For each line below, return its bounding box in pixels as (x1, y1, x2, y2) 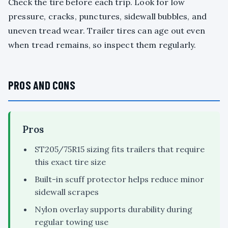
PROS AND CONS (8, 78, 75, 92)
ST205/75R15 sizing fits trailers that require (35, 144, 205, 155)
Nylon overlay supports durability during (35, 204, 192, 215)
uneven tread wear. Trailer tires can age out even (8, 25, 205, 36)
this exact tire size (35, 157, 106, 167)
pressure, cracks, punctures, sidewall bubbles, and (8, 11, 207, 22)
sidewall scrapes (35, 187, 99, 197)
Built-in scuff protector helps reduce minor (35, 174, 204, 185)
